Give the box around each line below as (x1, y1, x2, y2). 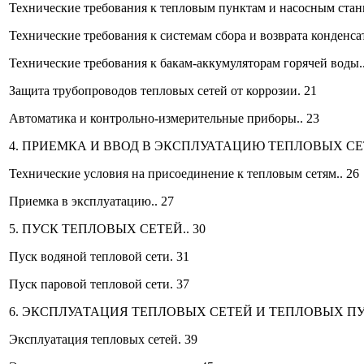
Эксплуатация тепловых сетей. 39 (9, 331, 197, 346)
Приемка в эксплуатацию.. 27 (9, 193, 174, 208)
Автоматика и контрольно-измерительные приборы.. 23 (9, 110, 319, 125)
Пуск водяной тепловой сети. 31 (9, 249, 189, 263)
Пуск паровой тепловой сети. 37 (9, 276, 189, 291)
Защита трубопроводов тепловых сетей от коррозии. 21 (9, 83, 317, 97)
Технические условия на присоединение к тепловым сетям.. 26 (9, 166, 359, 180)
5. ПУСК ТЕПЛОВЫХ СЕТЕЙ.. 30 (9, 221, 206, 236)
